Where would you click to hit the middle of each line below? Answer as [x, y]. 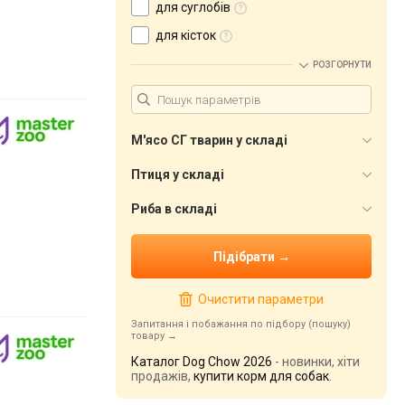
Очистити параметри [260, 299]
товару [148, 336]
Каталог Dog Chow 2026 [202, 362]
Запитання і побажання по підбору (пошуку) [241, 324]
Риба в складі [174, 209]
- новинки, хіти [316, 362]
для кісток [186, 35]
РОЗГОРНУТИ [342, 65]
